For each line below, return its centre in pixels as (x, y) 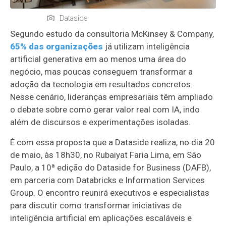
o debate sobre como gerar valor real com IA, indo (105, 109)
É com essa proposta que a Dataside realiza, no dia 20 (113, 142)
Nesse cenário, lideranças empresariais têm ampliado (112, 97)
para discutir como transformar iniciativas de (96, 205)
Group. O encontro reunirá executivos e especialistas (110, 192)
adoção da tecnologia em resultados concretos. (102, 84)
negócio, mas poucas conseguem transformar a (102, 71)
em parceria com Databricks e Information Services (108, 180)
